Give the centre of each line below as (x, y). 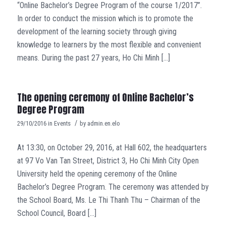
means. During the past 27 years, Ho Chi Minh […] (93, 58)
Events (62, 124)
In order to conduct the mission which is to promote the (105, 18)
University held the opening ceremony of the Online (97, 174)
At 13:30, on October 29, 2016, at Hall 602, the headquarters (112, 147)
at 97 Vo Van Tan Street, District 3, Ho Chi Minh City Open (108, 160)
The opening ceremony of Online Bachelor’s (105, 98)
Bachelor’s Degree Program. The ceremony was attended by (113, 187)
